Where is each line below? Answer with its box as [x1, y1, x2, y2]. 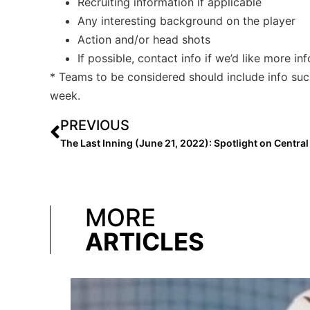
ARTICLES [85, 227, 204, 257]
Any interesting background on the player [77, 13, 295, 28]
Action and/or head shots [77, 32, 210, 46]
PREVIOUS [60, 117, 129, 134]
